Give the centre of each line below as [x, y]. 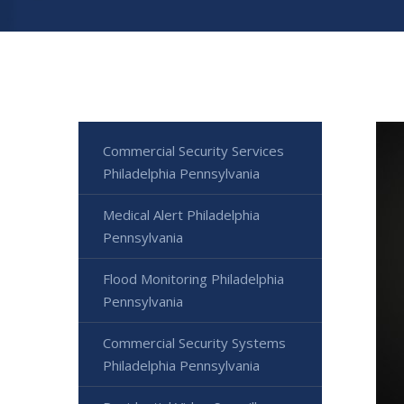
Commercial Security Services [193, 150]
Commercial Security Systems [194, 342]
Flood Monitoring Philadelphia [193, 278]
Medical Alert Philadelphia [181, 214]
